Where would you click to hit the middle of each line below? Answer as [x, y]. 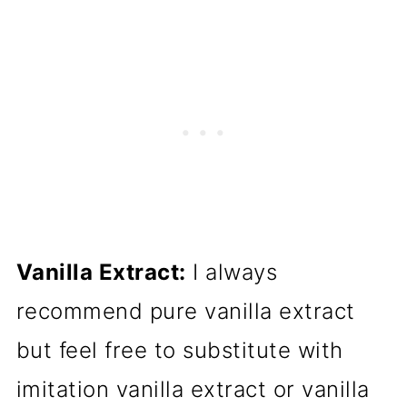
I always [232, 272]
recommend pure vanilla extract [185, 311]
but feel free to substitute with [179, 350]
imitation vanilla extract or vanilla [193, 389]
